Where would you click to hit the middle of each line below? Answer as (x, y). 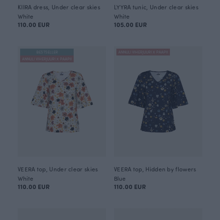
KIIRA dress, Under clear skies (59, 7)
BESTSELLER (47, 52)
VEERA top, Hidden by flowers (155, 169)
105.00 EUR (130, 25)
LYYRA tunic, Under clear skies (156, 7)
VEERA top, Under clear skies (58, 169)
